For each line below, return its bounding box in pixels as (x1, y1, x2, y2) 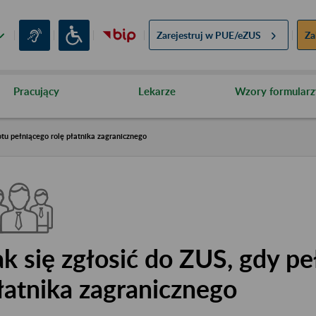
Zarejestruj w (156, 29, 215, 42)
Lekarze (138, 84, 176, 97)
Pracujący (13, 84, 59, 97)
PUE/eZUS (214, 29, 261, 42)
